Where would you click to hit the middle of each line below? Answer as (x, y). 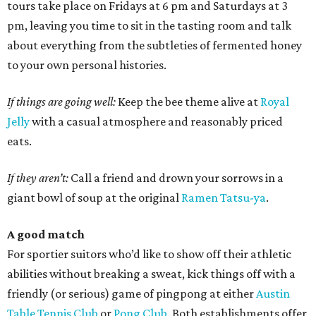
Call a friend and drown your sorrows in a (177, 178)
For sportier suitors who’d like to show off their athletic (149, 254)
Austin (273, 294)
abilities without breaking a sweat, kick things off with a (151, 274)
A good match (46, 235)
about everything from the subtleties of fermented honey (154, 45)
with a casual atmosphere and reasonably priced (156, 122)
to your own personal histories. (87, 65)
